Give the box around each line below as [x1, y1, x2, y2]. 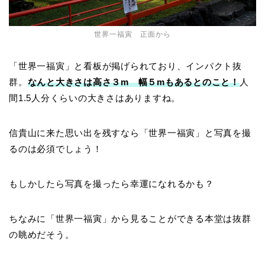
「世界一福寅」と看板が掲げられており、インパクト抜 [9, 61, 242, 71]
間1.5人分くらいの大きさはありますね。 [9, 93, 181, 103]
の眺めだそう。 [9, 230, 75, 240]
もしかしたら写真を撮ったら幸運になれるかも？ [9, 179, 214, 189]
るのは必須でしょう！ [9, 144, 102, 154]
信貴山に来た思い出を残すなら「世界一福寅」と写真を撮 [9, 128, 251, 138]
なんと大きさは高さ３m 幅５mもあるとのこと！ [27, 77, 240, 87]
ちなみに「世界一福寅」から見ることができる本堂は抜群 [9, 214, 251, 224]
